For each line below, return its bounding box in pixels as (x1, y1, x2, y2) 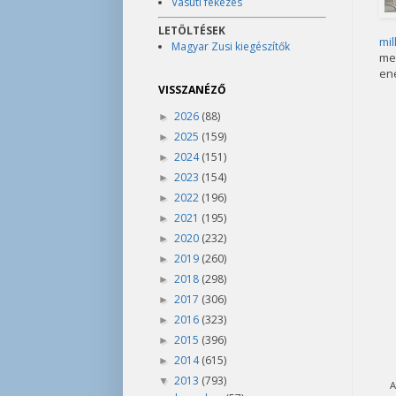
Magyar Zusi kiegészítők (171, 39, 290, 54)
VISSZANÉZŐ (157, 82, 226, 97)
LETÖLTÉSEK (157, 23, 225, 38)
